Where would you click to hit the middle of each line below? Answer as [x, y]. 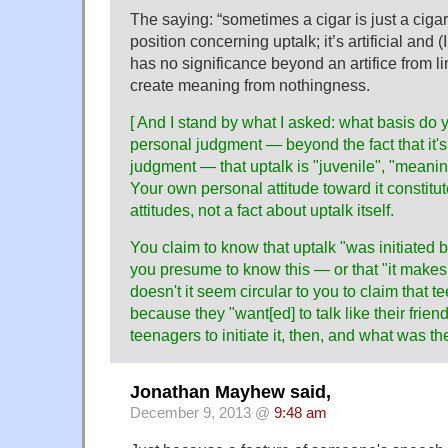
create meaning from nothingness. [250, 85]
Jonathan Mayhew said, [230, 391]
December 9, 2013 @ [202, 412]
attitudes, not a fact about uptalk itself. [262, 210]
